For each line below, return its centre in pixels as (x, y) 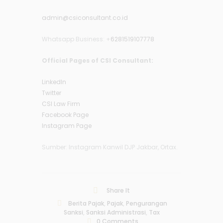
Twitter (52, 93)
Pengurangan (147, 203)
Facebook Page (65, 115)
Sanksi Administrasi (116, 212)
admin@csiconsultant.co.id (85, 18)
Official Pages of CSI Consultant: (98, 61)
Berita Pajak (86, 203)
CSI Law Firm (61, 104)
